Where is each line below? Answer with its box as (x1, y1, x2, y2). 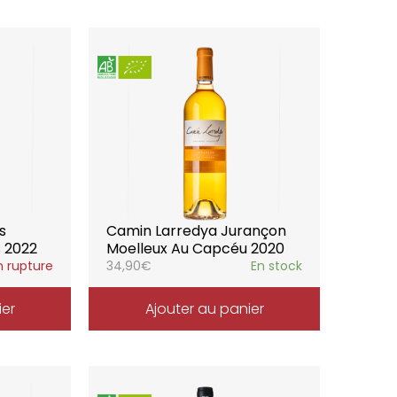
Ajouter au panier (144, 299, 264, 319)
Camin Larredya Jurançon (106, 221, 287, 241)
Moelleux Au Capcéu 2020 (106, 238, 285, 259)
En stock (250, 257, 302, 275)
